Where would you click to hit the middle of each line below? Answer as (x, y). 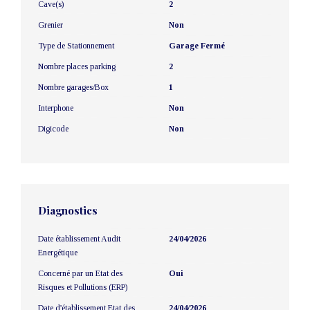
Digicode (53, 128)
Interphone (56, 108)
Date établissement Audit (79, 238)
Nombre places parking (77, 66)
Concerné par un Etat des (80, 273)
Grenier (51, 25)
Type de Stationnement (76, 45)
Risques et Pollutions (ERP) (83, 287)
